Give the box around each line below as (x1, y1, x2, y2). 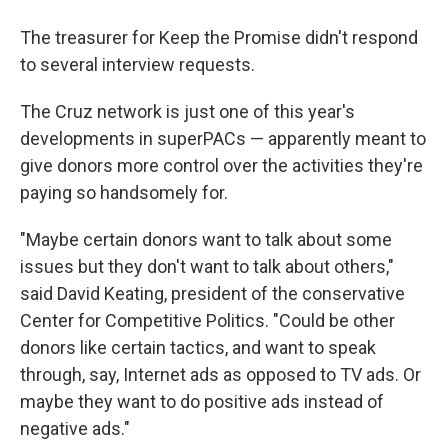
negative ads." (20, 418, 130, 440)
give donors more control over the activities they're (20, 155, 423, 177)
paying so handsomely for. (20, 182, 228, 204)
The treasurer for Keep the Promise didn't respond (20, 27, 418, 49)
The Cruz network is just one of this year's (20, 101, 355, 123)
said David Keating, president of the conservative (20, 283, 405, 305)
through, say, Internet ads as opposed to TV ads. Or (20, 364, 421, 386)
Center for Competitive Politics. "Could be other (20, 310, 395, 332)
